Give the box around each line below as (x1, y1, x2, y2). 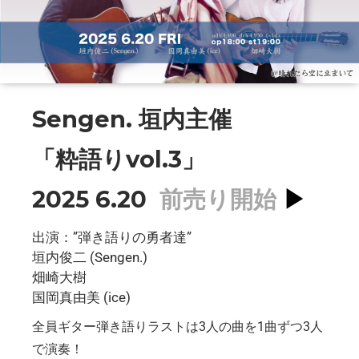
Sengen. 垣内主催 (32, 104, 232, 133)
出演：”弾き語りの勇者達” (32, 228, 192, 245)
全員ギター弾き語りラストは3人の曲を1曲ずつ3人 (32, 318, 323, 334)
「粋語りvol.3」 (32, 144, 205, 173)
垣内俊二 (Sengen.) (32, 248, 147, 265)
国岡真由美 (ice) (32, 288, 131, 305)
